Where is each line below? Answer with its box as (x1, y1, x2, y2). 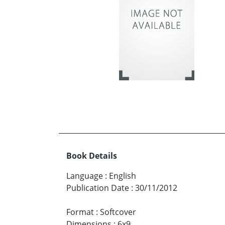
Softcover (100, 206, 136, 217)
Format (66, 206, 94, 217)
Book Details (66, 150, 117, 161)
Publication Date (66, 182, 129, 193)
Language (66, 170, 103, 181)
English (109, 170, 136, 181)
